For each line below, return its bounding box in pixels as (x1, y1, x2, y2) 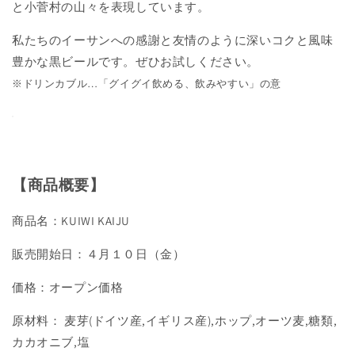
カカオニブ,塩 (12, 334, 90, 350)
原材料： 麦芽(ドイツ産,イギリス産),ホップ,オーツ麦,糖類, (12, 313, 338, 329)
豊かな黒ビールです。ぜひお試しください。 (12, 54, 259, 70)
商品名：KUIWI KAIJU (12, 213, 130, 229)
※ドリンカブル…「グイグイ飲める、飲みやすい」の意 (12, 76, 281, 91)
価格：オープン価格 (12, 280, 124, 296)
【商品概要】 (12, 175, 105, 195)
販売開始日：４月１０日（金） (12, 246, 185, 262)
